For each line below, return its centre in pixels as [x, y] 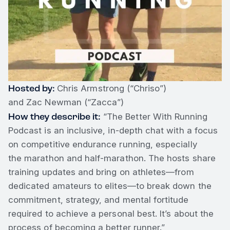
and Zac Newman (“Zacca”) [66, 102]
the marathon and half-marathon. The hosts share [112, 158]
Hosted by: [33, 89]
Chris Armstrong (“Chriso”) [112, 89]
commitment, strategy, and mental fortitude [99, 200]
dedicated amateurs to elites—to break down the [110, 186]
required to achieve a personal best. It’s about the [111, 214]
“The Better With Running [154, 117]
